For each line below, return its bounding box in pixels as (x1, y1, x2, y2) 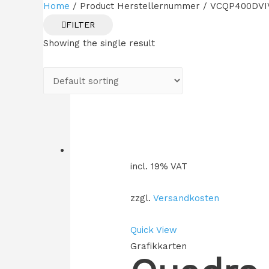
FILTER (66, 20, 95, 29)
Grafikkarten (130, 241, 187, 252)
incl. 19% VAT (130, 160, 188, 172)
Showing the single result (43, 38, 155, 49)
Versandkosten (153, 193, 220, 204)
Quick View (130, 225, 178, 236)
